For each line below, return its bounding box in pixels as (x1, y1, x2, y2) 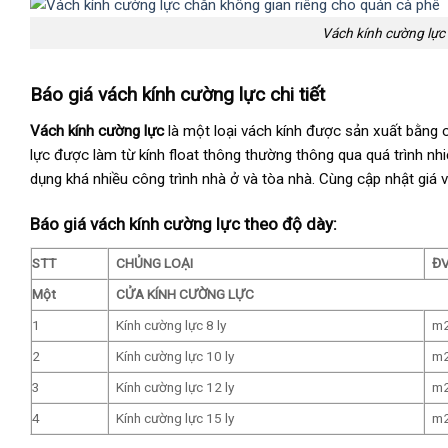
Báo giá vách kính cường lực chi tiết (30, 82, 325, 106)
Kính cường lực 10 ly (115, 347, 234, 364)
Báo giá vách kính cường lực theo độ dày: (30, 214, 337, 234)
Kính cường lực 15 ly (115, 409, 234, 426)
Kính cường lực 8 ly (115, 316, 226, 333)
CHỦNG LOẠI (115, 254, 193, 271)
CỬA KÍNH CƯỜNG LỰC (115, 285, 254, 302)
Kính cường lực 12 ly (115, 378, 234, 395)
